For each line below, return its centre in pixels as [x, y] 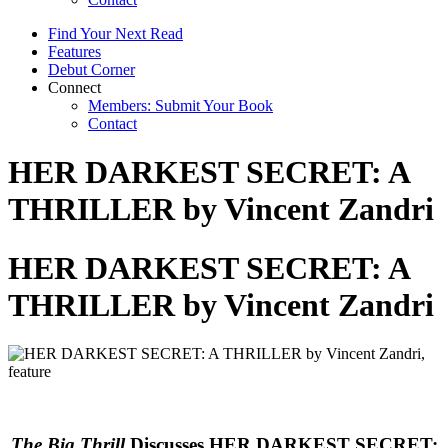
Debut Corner [91, 69]
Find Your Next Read [115, 33]
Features [74, 51]
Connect [74, 87]
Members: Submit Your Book [180, 105]
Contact [112, 123]
